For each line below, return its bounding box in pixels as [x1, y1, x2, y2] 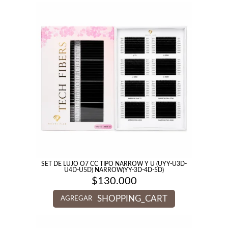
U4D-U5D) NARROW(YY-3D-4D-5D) [64, 167, 164, 173]
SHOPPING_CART [97, 194, 167, 203]
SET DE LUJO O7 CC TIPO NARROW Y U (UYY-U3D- [41, 161, 187, 167]
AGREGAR [61, 195, 92, 202]
